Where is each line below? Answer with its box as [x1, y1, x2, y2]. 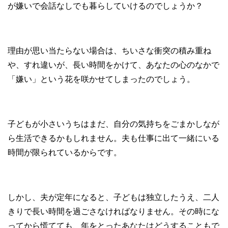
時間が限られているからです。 [8, 148, 122, 157]
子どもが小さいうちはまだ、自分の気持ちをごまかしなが [8, 119, 219, 128]
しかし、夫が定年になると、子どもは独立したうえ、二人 [8, 192, 219, 202]
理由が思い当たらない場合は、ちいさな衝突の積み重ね [8, 46, 211, 55]
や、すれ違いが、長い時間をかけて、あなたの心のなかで [8, 60, 219, 69]
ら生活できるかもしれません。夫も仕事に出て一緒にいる [8, 133, 219, 142]
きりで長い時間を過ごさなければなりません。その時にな [8, 207, 219, 216]
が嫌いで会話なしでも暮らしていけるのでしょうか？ [8, 1, 203, 10]
